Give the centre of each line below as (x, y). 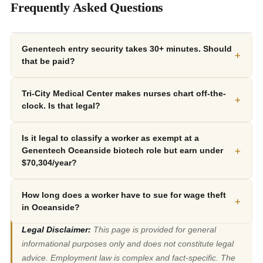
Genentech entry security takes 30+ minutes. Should (127, 49)
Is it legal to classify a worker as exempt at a (110, 138)
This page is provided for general (154, 230)
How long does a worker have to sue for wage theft (124, 195)
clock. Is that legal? (61, 106)
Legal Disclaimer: (56, 230)
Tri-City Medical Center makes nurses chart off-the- (124, 94)
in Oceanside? (51, 208)
